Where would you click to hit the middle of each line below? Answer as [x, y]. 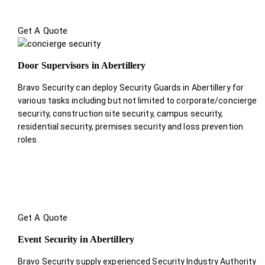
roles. [28, 139]
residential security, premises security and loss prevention [130, 126]
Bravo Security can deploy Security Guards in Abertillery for [131, 87]
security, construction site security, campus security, [121, 113]
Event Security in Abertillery [76, 239]
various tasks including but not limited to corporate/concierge [138, 100]
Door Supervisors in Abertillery [82, 65]
